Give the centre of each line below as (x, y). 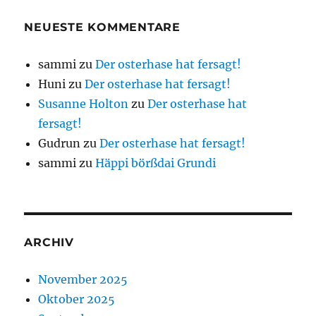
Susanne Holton (84, 104)
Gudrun (60, 144)
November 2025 (83, 280)
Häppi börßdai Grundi (156, 163)
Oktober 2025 (77, 299)
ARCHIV (49, 243)
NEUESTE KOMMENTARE (102, 28)
